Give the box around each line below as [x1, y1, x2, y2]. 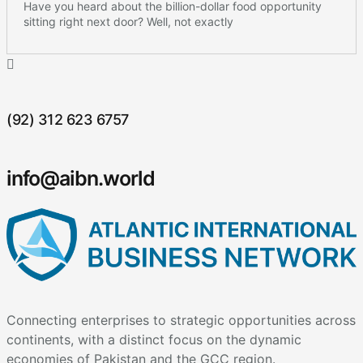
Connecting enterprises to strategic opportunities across [6, 311, 356, 328]
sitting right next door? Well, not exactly [23, 15, 233, 28]
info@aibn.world [6, 165, 155, 190]
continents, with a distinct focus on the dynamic [6, 331, 301, 348]
